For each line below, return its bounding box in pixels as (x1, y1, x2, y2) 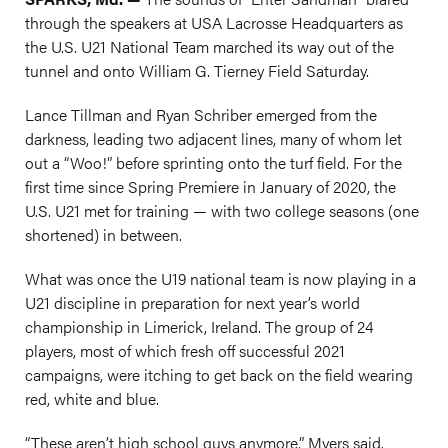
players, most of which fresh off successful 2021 (25, 339, 345, 362)
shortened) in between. (25, 223, 182, 246)
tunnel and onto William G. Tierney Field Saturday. (25, 59, 369, 82)
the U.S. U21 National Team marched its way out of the (25, 35, 394, 58)
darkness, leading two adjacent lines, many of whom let (25, 127, 402, 150)
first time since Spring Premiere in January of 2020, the (25, 175, 396, 198)
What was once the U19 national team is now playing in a (25, 267, 416, 290)
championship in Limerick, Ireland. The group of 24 (25, 315, 373, 338)
